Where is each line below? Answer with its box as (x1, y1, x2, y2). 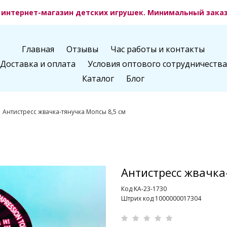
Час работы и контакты (110, 44, 205, 55)
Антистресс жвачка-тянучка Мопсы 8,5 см (3, 107, 126, 116)
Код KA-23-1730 (121, 184, 167, 194)
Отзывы (66, 44, 99, 55)
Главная (22, 44, 55, 55)
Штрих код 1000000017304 (121, 194, 201, 203)
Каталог (82, 73, 115, 85)
